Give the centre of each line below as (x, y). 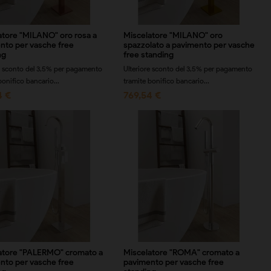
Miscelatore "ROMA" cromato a (181, 252)
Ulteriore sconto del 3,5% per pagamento (188, 69)
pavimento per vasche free (173, 262)
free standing (148, 55)
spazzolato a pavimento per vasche (189, 45)
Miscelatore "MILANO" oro (173, 35)
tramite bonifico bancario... (166, 81)
